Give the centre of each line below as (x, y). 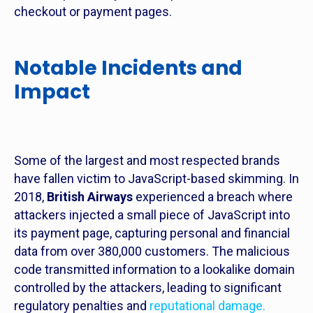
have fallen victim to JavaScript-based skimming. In (156, 179)
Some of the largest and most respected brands (147, 160)
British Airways (90, 197)
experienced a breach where (213, 197)
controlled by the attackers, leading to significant (148, 287)
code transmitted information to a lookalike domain (154, 269)
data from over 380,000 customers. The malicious (152, 251)
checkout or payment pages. (93, 12)
